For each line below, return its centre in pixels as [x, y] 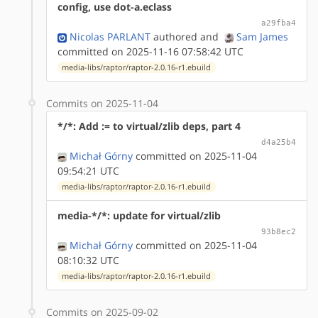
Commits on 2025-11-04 [102, 103]
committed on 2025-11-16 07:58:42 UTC [150, 51]
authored [174, 36]
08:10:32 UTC [88, 260]
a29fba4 [279, 22]
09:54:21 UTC [88, 170]
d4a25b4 [279, 142]
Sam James [262, 36]
